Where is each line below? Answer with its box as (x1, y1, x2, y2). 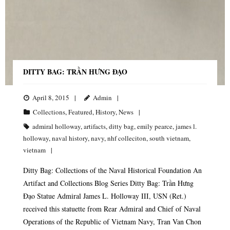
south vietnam (149, 133, 189, 143)
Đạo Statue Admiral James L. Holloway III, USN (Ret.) (23, 190, 186, 201)
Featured (68, 107, 92, 117)
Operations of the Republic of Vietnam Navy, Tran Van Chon (23, 216, 201, 226)
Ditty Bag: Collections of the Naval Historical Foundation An (23, 165, 202, 175)
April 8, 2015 (32, 92, 69, 102)
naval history (52, 133, 88, 143)
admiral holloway (32, 121, 81, 131)
